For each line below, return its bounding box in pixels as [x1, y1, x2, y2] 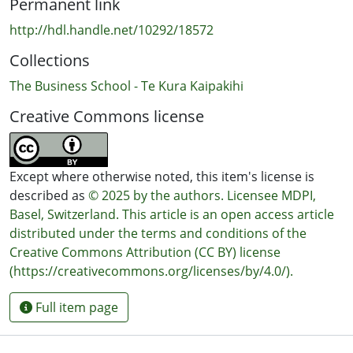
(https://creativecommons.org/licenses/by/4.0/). [9, 262, 293, 280]
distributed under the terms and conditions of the [9, 224, 307, 242]
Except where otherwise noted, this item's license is [9, 167, 314, 185]
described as [9, 186, 88, 204]
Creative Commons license [9, 105, 204, 127]
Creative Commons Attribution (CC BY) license [9, 243, 281, 261]
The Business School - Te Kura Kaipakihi [9, 76, 243, 95]
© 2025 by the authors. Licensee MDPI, [88, 186, 316, 204]
